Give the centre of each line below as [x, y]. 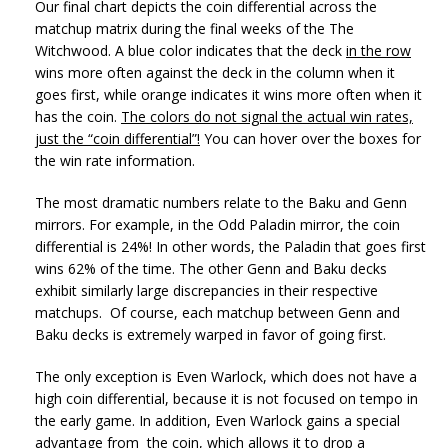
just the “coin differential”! [117, 139]
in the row [378, 51]
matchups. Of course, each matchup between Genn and [217, 313]
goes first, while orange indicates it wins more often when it [228, 95]
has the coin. [78, 117]
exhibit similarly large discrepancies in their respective [206, 291]
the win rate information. [115, 161]
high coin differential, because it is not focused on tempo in [226, 399]
